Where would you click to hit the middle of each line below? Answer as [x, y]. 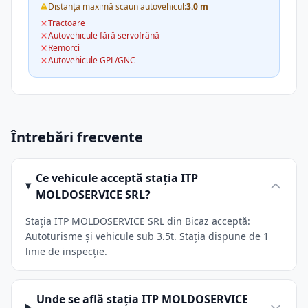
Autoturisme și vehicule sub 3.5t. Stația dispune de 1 [147, 236]
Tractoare [67, 23]
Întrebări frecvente [77, 137]
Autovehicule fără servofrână [104, 35]
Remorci [64, 48]
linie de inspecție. [66, 251]
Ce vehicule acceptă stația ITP [117, 178]
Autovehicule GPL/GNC [92, 60]
